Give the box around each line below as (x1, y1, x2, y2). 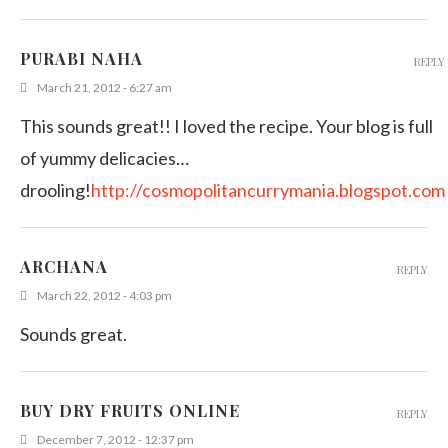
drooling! (20, 178, 91, 201)
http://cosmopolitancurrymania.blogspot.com (91, 178, 445, 201)
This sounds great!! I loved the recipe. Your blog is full (20, 114, 433, 137)
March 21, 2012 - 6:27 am (37, 79, 172, 95)
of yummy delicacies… (20, 146, 189, 169)
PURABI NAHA (20, 47, 143, 69)
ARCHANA (20, 255, 108, 277)
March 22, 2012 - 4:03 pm (37, 287, 172, 303)
